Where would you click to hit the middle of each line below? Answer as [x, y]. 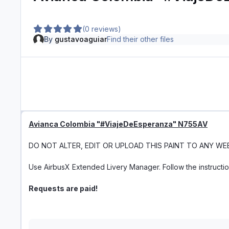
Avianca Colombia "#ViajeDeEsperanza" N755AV [118, 124]
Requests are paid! [63, 189]
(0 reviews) [102, 29]
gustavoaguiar [81, 39]
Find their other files [140, 39]
